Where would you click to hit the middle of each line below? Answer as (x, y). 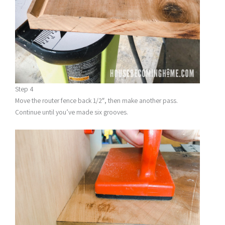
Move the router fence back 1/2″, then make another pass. (96, 100)
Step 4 (24, 89)
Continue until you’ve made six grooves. (72, 112)
